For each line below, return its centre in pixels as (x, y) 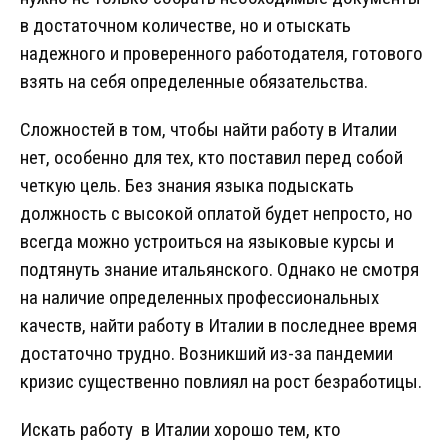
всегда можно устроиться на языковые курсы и (207, 242)
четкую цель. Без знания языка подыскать (187, 186)
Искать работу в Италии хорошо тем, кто (180, 430)
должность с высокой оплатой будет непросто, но (216, 214)
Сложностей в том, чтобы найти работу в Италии (208, 130)
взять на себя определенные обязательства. (194, 82)
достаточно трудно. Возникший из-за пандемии (206, 354)
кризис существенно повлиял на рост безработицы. (221, 382)
